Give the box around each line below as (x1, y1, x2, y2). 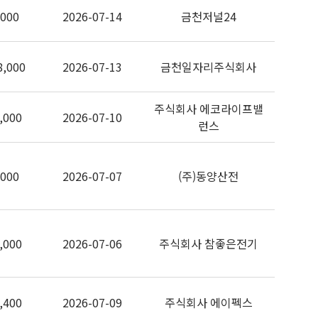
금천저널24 (180, 8, 236, 25)
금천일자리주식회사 (160, 58, 256, 75)
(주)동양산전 (178, 168, 238, 185)
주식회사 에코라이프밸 (153, 100, 263, 117)
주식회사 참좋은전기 (159, 235, 258, 252)
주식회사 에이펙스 (164, 294, 253, 311)
